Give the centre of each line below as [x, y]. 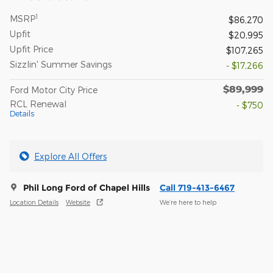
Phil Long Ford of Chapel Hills [87, 188]
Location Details [34, 202]
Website [78, 202]
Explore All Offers [70, 157]
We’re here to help [188, 202]
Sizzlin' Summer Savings [61, 65]
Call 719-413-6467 [197, 188]
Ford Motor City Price [54, 90]
